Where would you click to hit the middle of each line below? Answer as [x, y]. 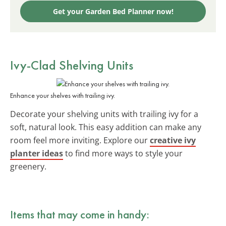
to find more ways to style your [123, 153]
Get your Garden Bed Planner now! [113, 11]
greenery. [28, 166]
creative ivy [173, 140]
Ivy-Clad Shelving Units [72, 65]
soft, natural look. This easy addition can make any [106, 127]
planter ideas [37, 153]
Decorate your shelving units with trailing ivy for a [104, 114]
